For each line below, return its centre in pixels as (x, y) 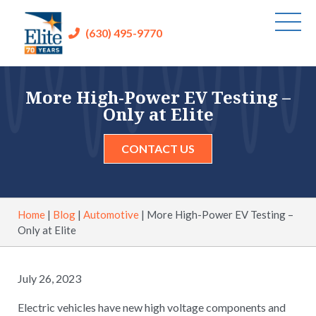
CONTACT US (158, 148)
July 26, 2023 (49, 278)
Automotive (111, 214)
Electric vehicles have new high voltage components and (152, 307)
